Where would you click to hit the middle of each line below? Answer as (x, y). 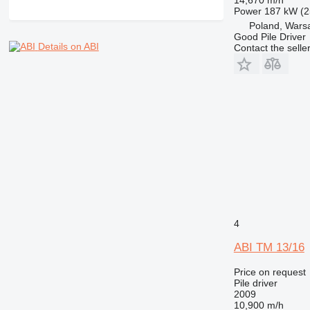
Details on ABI (68, 47)
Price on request (270, 272)
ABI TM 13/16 (269, 247)
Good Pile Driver (270, 36)
